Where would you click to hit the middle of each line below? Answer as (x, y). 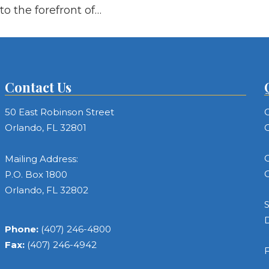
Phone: (23, 229)
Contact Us (38, 87)
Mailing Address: (42, 159)
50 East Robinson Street (60, 112)
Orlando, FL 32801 (46, 127)
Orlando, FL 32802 (47, 190)
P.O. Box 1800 (36, 174)
